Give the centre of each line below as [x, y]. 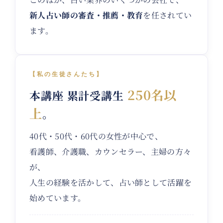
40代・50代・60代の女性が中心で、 [96, 136]
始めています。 [58, 198]
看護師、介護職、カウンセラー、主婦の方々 [111, 152]
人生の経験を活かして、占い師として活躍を [111, 183]
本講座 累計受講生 [78, 96]
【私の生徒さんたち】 [66, 74]
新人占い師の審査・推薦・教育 [86, 15]
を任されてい [167, 15]
